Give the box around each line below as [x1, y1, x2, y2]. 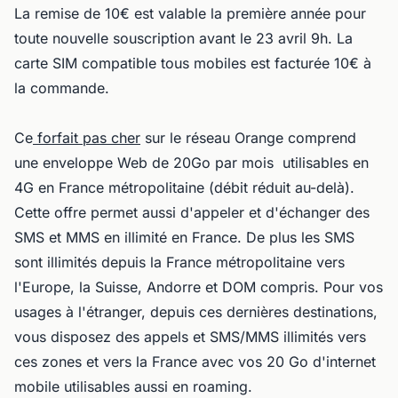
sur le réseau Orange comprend [140, 129, 356, 147]
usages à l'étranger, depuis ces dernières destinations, [14, 303, 378, 322]
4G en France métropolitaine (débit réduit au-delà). [14, 179, 354, 197]
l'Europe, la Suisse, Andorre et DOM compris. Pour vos [14, 278, 383, 297]
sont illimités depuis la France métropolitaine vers [14, 253, 345, 272]
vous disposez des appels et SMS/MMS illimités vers [14, 328, 366, 346]
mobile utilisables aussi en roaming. [14, 378, 252, 396]
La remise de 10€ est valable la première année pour [14, 4, 366, 23]
